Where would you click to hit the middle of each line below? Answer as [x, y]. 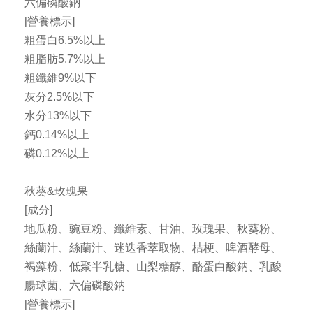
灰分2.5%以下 [59, 97]
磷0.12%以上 [57, 154]
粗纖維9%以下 [60, 78]
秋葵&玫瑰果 [56, 191]
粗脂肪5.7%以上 [65, 59]
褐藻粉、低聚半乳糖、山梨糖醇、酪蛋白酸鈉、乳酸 [153, 267]
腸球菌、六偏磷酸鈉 [75, 286]
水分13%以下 [58, 116]
